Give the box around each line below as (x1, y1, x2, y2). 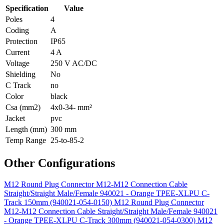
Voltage (5, 58, 29, 67)
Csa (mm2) (5, 102, 40, 111)
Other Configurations (4, 156, 115, 169)
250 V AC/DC (50, 58, 97, 67)
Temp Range (5, 135, 46, 144)
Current (5, 47, 29, 56)
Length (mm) (5, 124, 47, 133)
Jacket (5, 113, 25, 122)
